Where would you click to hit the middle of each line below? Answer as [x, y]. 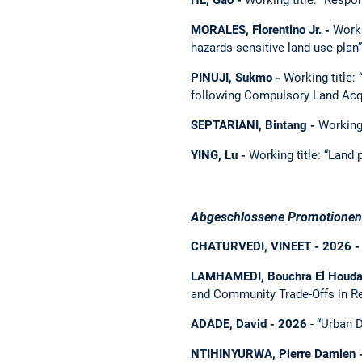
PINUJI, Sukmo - [237, 78]
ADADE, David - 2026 [249, 324]
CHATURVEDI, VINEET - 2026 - [275, 246]
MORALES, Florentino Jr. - [262, 29]
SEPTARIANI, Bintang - [255, 126]
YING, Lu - [220, 156]
